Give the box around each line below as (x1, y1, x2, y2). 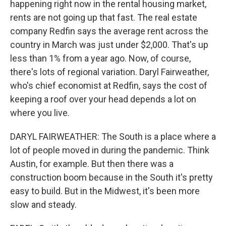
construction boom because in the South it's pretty (10, 172, 213, 183)
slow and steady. (10, 199, 77, 210)
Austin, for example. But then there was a (10, 158, 174, 169)
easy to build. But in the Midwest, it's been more (10, 186, 200, 196)
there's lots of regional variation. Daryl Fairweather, (10, 67, 209, 77)
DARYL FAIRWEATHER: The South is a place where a (10, 131, 216, 142)
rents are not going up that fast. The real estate (10, 12, 197, 23)
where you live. (10, 107, 70, 118)
